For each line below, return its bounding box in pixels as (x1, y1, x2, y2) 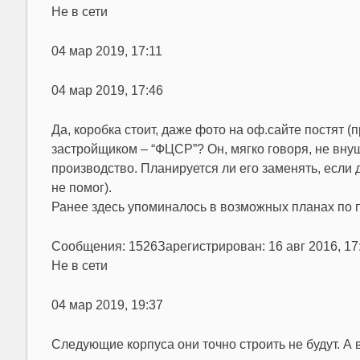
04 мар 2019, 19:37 (51, 298, 163, 312)
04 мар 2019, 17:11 (51, 44, 162, 58)
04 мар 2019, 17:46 (51, 84, 163, 97)
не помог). (51, 181, 112, 194)
